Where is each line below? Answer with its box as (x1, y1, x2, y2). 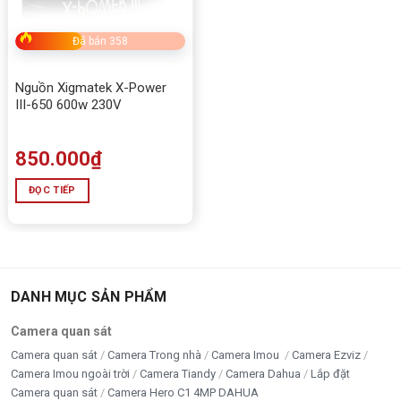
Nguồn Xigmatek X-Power (15, 79, 166, 96)
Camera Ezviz (292, 347, 361, 362)
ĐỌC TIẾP (29, 184, 76, 197)
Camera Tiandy (140, 366, 216, 380)
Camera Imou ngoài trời (11, 366, 130, 380)
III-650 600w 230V (15, 96, 122, 113)
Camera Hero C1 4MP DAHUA (107, 385, 259, 399)
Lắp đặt (311, 366, 350, 380)
